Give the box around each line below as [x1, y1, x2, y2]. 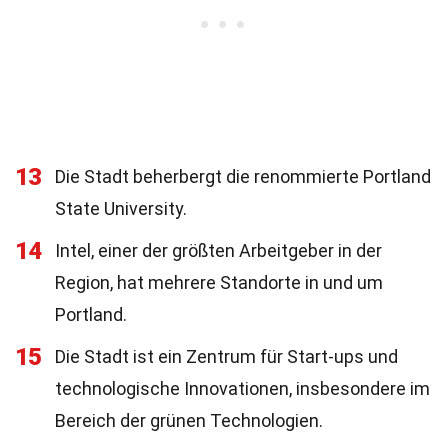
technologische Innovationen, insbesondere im [55, 378, 430, 399]
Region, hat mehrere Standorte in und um [55, 272, 383, 293]
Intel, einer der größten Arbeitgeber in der [55, 240, 382, 261]
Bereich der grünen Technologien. [55, 410, 323, 431]
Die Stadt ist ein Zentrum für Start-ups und [55, 346, 398, 367]
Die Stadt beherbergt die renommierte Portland [55, 166, 431, 187]
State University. [55, 198, 187, 219]
